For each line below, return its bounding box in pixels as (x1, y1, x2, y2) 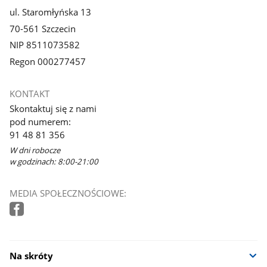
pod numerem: (10, 116, 72, 128)
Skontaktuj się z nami (10, 103, 100, 115)
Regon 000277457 (10, 55, 86, 68)
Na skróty (10, 250, 54, 262)
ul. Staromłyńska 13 (10, 5, 92, 18)
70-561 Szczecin (10, 22, 76, 35)
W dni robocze (10, 145, 61, 156)
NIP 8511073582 (10, 39, 80, 51)
